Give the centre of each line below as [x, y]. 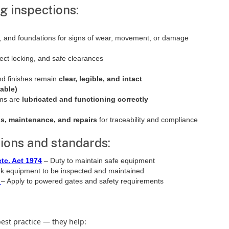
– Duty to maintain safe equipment [98, 161]
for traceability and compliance [147, 120]
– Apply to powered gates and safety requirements [82, 181]
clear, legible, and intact [100, 79]
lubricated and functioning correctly [85, 99]
